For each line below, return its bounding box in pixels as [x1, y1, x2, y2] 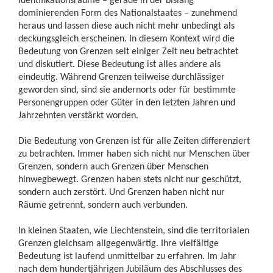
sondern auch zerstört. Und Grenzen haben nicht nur [18, 186, 225, 197]
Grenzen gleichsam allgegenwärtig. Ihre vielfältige [18, 237, 219, 249]
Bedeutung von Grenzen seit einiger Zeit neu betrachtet [18, 45, 238, 57]
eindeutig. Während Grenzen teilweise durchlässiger [18, 71, 225, 82]
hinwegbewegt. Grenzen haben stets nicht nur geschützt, [18, 173, 241, 185]
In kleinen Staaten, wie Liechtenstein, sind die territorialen [18, 224, 249, 236]
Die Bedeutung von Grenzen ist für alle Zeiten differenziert [18, 135, 250, 146]
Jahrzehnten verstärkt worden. [18, 109, 138, 121]
